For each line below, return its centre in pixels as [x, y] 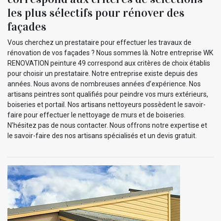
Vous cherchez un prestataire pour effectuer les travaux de [99, 42]
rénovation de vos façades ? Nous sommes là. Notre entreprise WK [110, 53]
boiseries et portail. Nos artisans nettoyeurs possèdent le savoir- [107, 104]
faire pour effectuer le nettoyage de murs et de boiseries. [96, 115]
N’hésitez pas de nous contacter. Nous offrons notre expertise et [107, 125]
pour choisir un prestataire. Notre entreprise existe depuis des [103, 73]
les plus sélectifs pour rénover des [96, 13]
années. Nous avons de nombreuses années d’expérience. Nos [104, 84]
